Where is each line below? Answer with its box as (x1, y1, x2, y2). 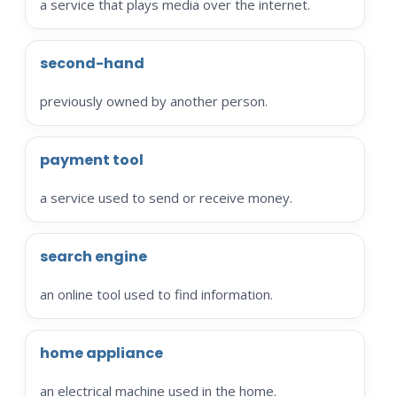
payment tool (39, 149, 144, 170)
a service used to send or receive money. (39, 188, 292, 206)
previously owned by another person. (39, 91, 268, 110)
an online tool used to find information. (39, 284, 273, 303)
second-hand (39, 52, 144, 74)
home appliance (39, 342, 163, 363)
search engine (39, 245, 147, 267)
